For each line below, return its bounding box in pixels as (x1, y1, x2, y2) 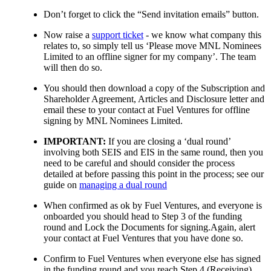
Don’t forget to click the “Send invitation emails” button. (44, 9, 259, 20)
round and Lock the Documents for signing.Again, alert (44, 222, 255, 233)
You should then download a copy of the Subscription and (44, 83, 265, 94)
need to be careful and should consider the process (44, 158, 235, 169)
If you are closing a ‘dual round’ (106, 136, 230, 147)
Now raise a (44, 30, 92, 41)
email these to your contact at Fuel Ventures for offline (44, 105, 250, 116)
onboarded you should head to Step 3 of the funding (44, 211, 242, 222)
